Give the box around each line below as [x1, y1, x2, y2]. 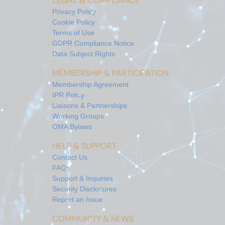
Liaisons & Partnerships [52, 101, 127, 109]
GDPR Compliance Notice [52, 39, 134, 47]
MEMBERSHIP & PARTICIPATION [52, 67, 169, 78]
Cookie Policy [52, 18, 95, 26]
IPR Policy [52, 90, 84, 99]
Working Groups [52, 111, 104, 120]
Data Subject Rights [52, 49, 115, 58]
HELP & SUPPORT [52, 140, 117, 151]
